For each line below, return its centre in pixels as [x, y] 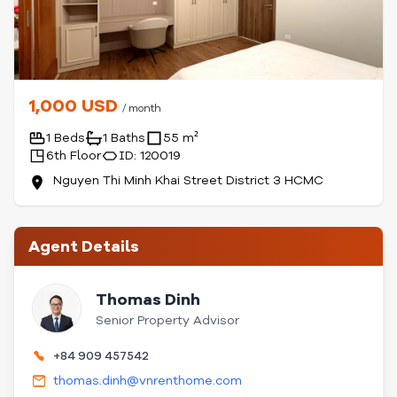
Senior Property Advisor [167, 320]
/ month [142, 108]
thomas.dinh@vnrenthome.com [148, 381]
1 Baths [124, 138]
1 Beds [66, 138]
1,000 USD [75, 106]
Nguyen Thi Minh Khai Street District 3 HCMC [188, 180]
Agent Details [84, 246]
